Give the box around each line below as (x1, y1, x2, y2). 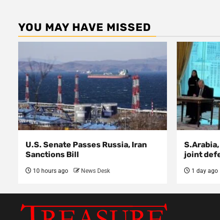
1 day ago (190, 167, 218, 174)
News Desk (81, 167, 110, 174)
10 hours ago (31, 167, 68, 174)
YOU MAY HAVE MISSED (18, 21, 151, 34)
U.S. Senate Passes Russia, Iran (26, 140, 147, 149)
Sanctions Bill (26, 150, 79, 159)
